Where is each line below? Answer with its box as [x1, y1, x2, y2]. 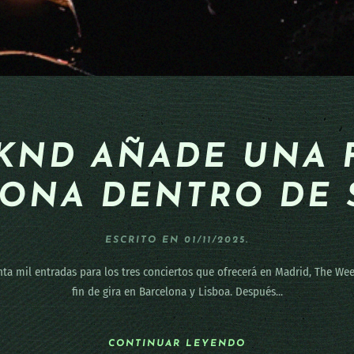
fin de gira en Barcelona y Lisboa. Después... [71, 284, 283, 299]
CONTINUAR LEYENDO [108, 339, 246, 349]
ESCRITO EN [105, 235, 184, 245]
